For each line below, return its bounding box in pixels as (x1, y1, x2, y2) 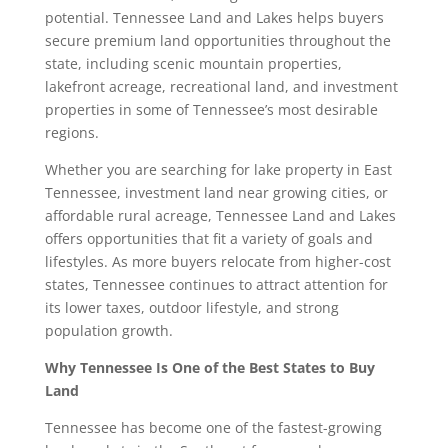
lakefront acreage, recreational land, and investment (44, 77, 398, 97)
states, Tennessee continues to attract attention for (44, 275, 388, 295)
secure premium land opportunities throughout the (44, 31, 391, 51)
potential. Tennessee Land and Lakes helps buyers (44, 8, 384, 28)
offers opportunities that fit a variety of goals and (44, 229, 373, 249)
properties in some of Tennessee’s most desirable (44, 100, 378, 120)
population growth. (44, 321, 177, 341)
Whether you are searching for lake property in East (44, 160, 392, 180)
